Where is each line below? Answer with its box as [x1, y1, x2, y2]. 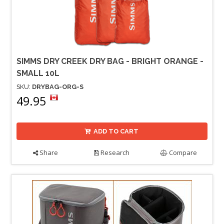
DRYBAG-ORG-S [32, 83, 83, 91]
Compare [167, 147, 197, 157]
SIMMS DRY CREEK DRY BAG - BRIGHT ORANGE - [16, 56, 203, 66]
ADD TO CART [93, 127, 139, 135]
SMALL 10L [16, 68, 59, 78]
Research [99, 147, 130, 157]
